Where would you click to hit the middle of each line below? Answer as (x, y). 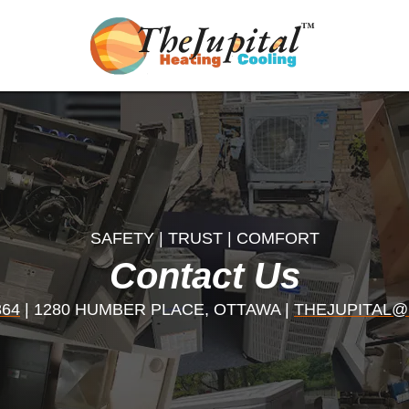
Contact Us (204, 275)
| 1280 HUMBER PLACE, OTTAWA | (157, 309)
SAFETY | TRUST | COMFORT (204, 238)
